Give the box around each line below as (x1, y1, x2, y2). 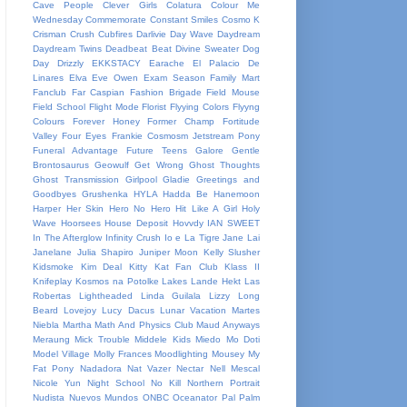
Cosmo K (221, 15, 261, 25)
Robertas (33, 291, 71, 301)
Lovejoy (64, 305, 97, 315)
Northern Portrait (187, 378, 260, 388)
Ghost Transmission (33, 174, 119, 184)
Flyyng (233, 102, 261, 112)
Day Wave (170, 29, 213, 39)
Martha (62, 320, 92, 330)
